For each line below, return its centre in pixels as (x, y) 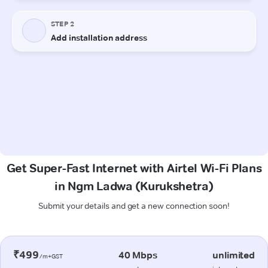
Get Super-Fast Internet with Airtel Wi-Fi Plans (134, 168)
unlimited (234, 255)
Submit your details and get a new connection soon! (134, 205)
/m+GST (51, 256)
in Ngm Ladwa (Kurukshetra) (134, 186)
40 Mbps (138, 255)
